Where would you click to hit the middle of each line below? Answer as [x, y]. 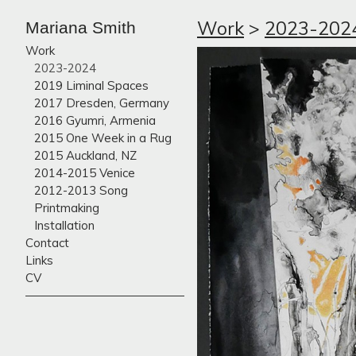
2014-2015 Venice [85, 172]
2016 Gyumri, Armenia [95, 120]
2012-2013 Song [81, 190]
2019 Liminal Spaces [92, 85]
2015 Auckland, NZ [86, 155]
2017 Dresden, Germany [102, 103]
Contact [47, 242]
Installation [65, 225]
